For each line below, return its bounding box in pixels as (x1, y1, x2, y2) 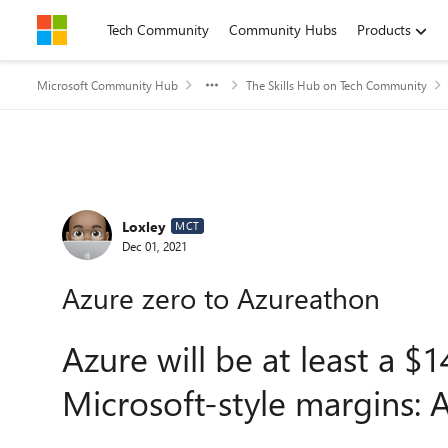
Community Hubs (229, 20, 337, 39)
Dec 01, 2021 (122, 237, 187, 254)
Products (357, 20, 411, 39)
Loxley (122, 216, 166, 236)
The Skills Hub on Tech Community (246, 77, 427, 93)
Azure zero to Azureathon (62, 279, 380, 316)
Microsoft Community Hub (37, 77, 178, 93)
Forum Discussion (35, 182, 286, 225)
